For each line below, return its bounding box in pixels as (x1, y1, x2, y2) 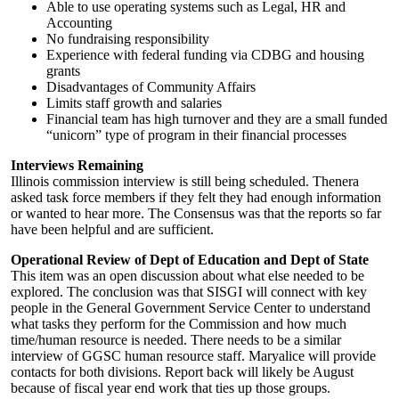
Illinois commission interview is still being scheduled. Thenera (11, 174, 359, 189)
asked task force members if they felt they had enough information (11, 190, 381, 205)
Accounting (46, 15, 112, 30)
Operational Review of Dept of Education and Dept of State (11, 252, 369, 267)
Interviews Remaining (11, 158, 143, 173)
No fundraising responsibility (46, 31, 209, 46)
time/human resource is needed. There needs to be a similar (11, 332, 341, 347)
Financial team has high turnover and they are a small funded (46, 111, 387, 126)
